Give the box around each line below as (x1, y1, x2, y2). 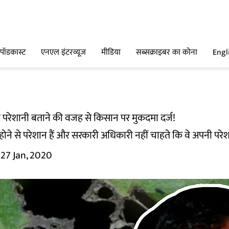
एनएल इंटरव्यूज (41, 45, 86, 60)
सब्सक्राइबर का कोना (136, 45, 197, 60)
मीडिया (101, 45, 121, 60)
